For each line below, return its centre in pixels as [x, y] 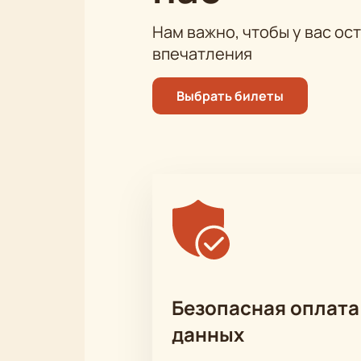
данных [207, 334]
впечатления [202, 53]
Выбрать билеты [230, 95]
